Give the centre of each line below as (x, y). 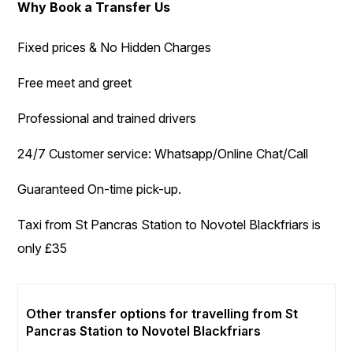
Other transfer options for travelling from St (162, 314)
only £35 (43, 249)
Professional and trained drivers (107, 119)
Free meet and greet (75, 83)
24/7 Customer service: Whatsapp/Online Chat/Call (163, 154)
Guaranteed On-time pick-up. (100, 190)
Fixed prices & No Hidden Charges (115, 48)
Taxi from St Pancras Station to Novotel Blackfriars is (169, 225)
